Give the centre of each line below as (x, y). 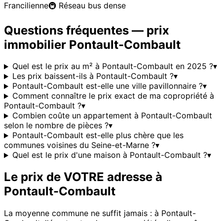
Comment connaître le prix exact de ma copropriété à (113, 96)
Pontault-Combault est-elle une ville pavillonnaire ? (107, 86)
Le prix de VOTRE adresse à (83, 177)
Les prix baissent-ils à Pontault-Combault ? (93, 76)
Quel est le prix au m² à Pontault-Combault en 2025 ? (112, 66)
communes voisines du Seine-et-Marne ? (80, 145)
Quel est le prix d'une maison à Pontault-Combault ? (110, 155)
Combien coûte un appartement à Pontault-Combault (112, 116)
